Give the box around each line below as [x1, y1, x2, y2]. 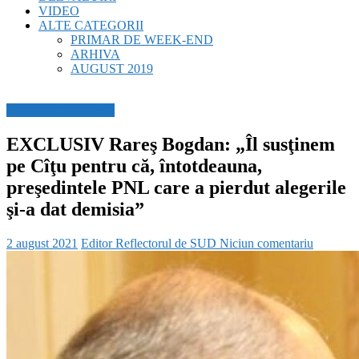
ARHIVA [71, 47, 120, 61]
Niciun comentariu [220, 236, 313, 250]
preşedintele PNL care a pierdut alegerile [6, 176, 346, 198]
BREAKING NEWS [6, 103, 115, 117]
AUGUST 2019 [71, 62, 153, 75]
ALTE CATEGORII [38, 18, 143, 32]
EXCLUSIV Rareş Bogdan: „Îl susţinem [6, 133, 335, 155]
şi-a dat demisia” [6, 198, 144, 220]
